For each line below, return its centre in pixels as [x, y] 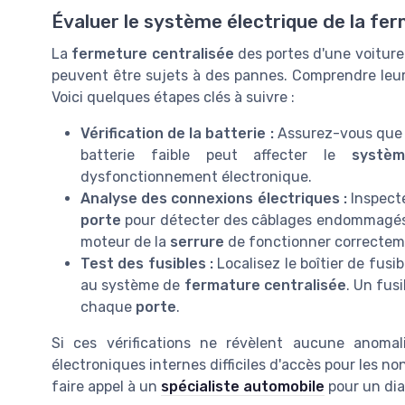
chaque [108, 306]
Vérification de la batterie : [177, 133]
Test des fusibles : [147, 263]
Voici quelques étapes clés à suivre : [173, 97]
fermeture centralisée [153, 53]
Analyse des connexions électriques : [214, 198]
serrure [197, 241]
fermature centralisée [265, 285]
